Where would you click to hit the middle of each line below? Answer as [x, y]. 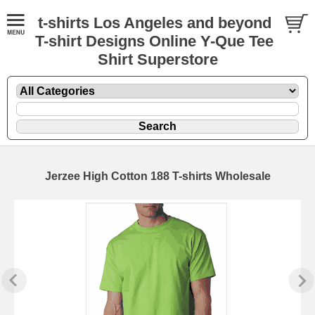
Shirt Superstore [157, 59]
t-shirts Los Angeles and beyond [154, 23]
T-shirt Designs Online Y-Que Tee [154, 41]
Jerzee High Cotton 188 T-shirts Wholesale [157, 176]
